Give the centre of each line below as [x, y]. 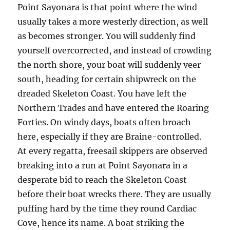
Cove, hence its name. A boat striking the [101, 223]
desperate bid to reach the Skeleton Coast [102, 180]
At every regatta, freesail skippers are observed [113, 151]
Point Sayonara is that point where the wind [108, 7]
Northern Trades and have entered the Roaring [113, 108]
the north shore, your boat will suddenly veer [109, 65]
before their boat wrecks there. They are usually [114, 194]
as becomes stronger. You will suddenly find [107, 36]
